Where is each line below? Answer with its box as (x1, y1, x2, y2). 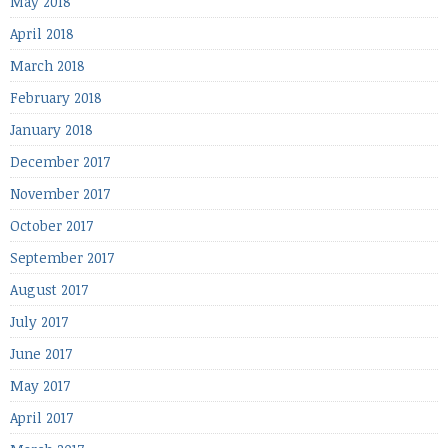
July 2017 (10, 312, 68, 331)
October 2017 (10, 216, 93, 235)
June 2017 (10, 344, 72, 363)
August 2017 (10, 280, 88, 299)
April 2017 (10, 408, 73, 427)
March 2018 (10, 56, 85, 75)
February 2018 (10, 88, 102, 107)
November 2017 (10, 184, 110, 203)
